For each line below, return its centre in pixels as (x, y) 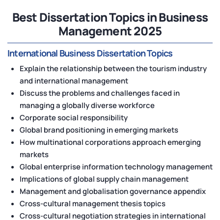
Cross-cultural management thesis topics (93, 204)
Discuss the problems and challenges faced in (100, 93)
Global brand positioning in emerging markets (99, 130)
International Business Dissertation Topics (90, 53)
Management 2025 (110, 31)
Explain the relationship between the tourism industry (113, 69)
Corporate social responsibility (74, 118)
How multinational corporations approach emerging (110, 142)
